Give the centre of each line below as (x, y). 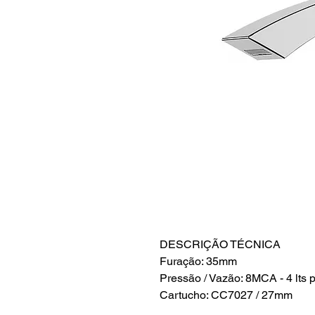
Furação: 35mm (198, 262)
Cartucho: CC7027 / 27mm (226, 295)
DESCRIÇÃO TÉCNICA (220, 245)
